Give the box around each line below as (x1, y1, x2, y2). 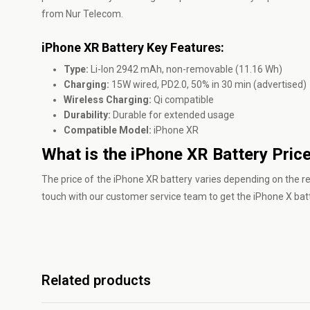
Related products (42, 272, 151, 289)
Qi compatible (152, 94, 214, 105)
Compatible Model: (64, 125, 152, 136)
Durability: (64, 109, 111, 120)
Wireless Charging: (64, 94, 152, 105)
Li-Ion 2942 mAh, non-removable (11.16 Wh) (89, 64, 282, 75)
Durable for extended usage (111, 109, 235, 120)
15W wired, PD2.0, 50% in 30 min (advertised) (109, 79, 307, 90)
